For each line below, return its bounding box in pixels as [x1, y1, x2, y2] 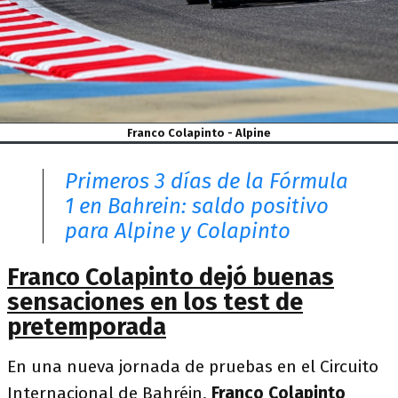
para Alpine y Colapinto [65, 219, 291, 244]
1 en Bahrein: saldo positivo [65, 194, 329, 219]
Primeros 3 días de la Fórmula [65, 169, 348, 195]
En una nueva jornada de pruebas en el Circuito [7, 356, 378, 378]
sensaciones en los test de [7, 288, 303, 317]
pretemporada [7, 313, 166, 342]
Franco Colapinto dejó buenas [7, 263, 334, 292]
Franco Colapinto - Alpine [127, 125, 271, 139]
